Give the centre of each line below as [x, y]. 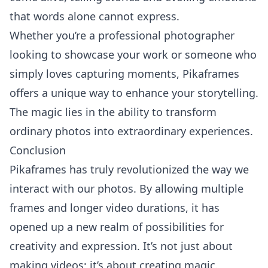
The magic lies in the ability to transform [113, 112]
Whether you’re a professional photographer [122, 35]
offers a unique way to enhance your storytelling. [134, 93]
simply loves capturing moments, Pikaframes [124, 74]
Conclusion [38, 150]
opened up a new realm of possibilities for [117, 227]
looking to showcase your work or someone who [133, 54]
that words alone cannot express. [95, 16]
